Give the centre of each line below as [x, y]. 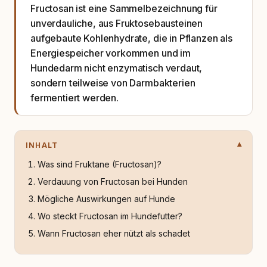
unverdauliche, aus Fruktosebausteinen [117, 23]
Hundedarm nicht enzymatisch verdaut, [117, 68]
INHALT [42, 145]
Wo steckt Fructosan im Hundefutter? [110, 216]
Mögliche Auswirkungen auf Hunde [106, 199]
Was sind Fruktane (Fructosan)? [100, 164]
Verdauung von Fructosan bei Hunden [113, 181]
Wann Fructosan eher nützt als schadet [114, 233]
